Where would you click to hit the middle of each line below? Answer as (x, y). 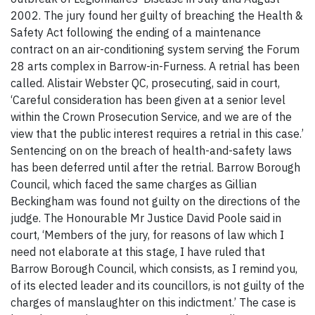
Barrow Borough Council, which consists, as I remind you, (154, 269)
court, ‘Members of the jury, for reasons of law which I (147, 235)
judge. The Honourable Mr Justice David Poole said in (146, 218)
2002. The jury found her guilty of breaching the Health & (157, 16)
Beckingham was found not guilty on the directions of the (155, 201)
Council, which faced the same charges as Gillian (134, 185)
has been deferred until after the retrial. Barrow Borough (155, 168)
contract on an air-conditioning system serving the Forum (155, 50)
